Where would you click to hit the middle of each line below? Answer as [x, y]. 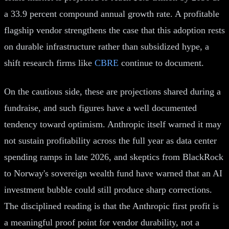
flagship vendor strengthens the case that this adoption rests [114, 30]
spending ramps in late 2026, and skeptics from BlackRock [114, 157]
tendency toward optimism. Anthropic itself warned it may [113, 124]
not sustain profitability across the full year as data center [110, 140]
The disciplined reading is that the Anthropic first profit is [111, 206]
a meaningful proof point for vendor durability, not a [102, 222]
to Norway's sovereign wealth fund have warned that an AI [113, 173]
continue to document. [161, 63]
